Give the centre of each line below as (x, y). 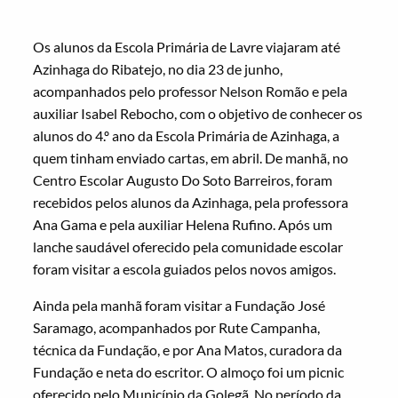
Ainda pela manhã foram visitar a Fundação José (179, 306)
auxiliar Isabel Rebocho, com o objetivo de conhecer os (198, 114)
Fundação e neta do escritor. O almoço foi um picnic (189, 372)
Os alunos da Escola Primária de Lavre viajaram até (187, 47)
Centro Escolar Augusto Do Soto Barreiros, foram (183, 180)
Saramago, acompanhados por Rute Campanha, (177, 328)
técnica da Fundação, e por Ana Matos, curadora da (188, 350)
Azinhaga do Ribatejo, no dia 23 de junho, (158, 69)
